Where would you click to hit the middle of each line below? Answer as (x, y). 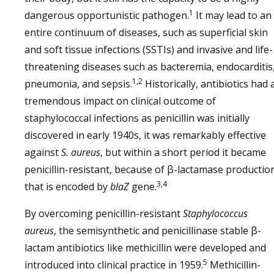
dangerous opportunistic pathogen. (107, 15)
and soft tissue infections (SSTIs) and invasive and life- (149, 50)
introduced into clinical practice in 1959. (114, 265)
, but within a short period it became (183, 152)
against (43, 152)
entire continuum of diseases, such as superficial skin (146, 32)
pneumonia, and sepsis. (78, 84)
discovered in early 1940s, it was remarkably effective (145, 135)
